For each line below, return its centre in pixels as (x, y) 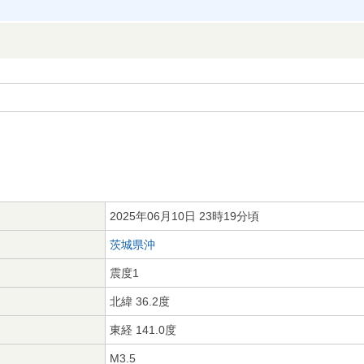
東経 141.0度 (143, 330)
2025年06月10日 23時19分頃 (184, 216)
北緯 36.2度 (140, 301)
